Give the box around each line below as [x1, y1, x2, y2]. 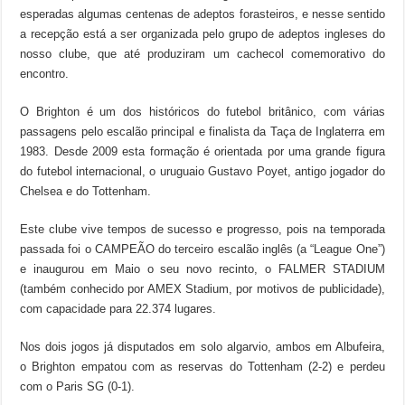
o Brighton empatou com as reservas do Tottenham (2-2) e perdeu [20, 359, 385, 373]
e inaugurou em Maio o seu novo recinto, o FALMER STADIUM [20, 261, 385, 276]
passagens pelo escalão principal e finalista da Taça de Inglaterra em [20, 124, 385, 138]
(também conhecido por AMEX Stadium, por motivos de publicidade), [20, 281, 385, 296]
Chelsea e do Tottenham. [20, 184, 152, 198]
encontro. [20, 66, 70, 80]
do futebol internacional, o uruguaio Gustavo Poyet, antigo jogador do [20, 164, 385, 178]
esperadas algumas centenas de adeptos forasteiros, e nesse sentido [20, 6, 385, 21]
